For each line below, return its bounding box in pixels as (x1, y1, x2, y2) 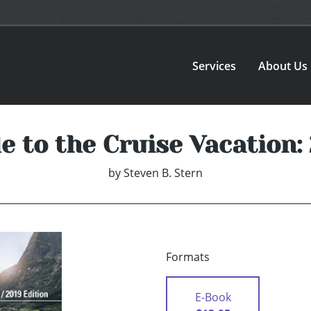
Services (192, 58, 237, 74)
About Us (258, 58, 308, 74)
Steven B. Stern (124, 165, 203, 181)
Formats (166, 249, 210, 265)
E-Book (194, 289, 231, 305)
